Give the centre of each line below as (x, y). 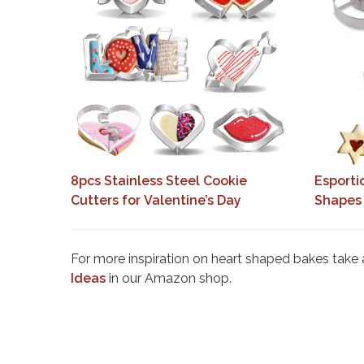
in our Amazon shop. (169, 278)
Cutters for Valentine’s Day (156, 200)
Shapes (338, 200)
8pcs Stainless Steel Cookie (159, 180)
